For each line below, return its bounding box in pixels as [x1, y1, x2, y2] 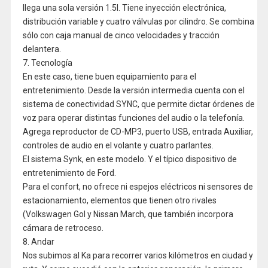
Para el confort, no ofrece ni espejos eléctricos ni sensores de [22, 182, 253, 191]
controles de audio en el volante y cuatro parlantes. [22, 141, 214, 150]
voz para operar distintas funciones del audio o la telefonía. [22, 113, 245, 123]
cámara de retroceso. [22, 223, 103, 233]
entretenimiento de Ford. [22, 168, 116, 178]
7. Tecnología [22, 58, 72, 68]
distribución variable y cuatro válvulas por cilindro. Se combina [22, 17, 254, 26]
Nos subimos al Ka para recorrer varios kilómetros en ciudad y [22, 251, 253, 260]
